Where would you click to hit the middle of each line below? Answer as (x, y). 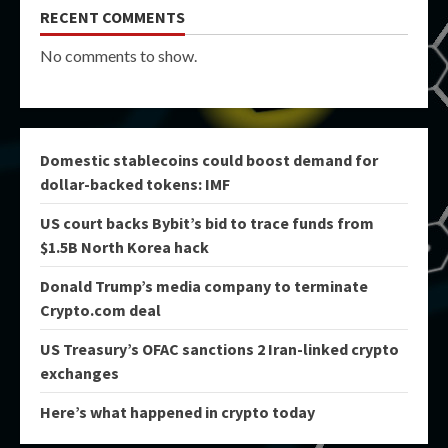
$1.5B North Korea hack (124, 247)
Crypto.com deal (100, 310)
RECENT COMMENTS (112, 17)
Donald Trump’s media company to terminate (204, 286)
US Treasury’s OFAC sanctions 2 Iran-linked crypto (219, 349)
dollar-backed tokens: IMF (135, 184)
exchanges (79, 373)
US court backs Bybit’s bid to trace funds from (207, 223)
